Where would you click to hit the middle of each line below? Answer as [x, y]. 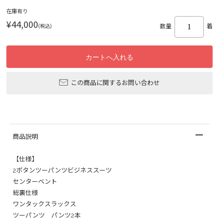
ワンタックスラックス [44, 204]
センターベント [35, 181]
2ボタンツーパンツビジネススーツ [62, 170]
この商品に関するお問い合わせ [115, 83]
